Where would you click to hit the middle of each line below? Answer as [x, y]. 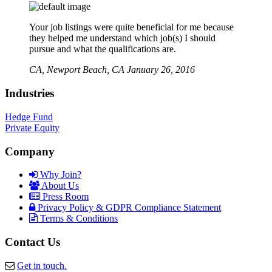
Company [30, 151]
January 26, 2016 [161, 70]
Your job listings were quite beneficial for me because [131, 27]
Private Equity [32, 127]
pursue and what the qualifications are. [103, 49]
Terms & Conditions [78, 219]
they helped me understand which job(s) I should [122, 38]
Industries [29, 93]
